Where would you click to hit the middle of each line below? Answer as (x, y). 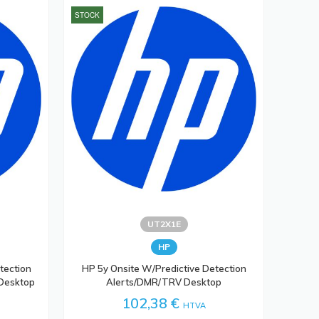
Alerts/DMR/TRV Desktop (164, 282)
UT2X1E (164, 224)
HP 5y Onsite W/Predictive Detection (164, 268)
